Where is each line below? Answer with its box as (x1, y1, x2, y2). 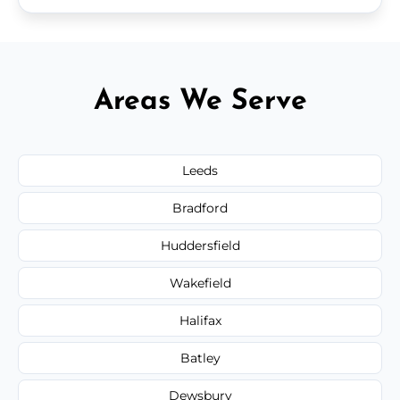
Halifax (179, 312, 221, 329)
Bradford (172, 199, 228, 216)
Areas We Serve (93, 87, 307, 116)
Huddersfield (160, 237, 240, 254)
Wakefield (169, 274, 231, 291)
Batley (179, 349, 221, 366)
